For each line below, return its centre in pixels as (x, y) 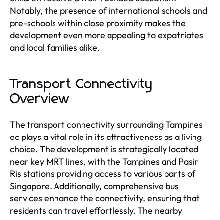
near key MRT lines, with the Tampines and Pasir (104, 161)
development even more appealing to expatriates (107, 35)
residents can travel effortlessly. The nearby (96, 210)
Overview (40, 99)
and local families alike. (55, 47)
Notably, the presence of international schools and (109, 10)
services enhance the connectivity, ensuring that (105, 198)
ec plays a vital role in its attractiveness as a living (106, 137)
